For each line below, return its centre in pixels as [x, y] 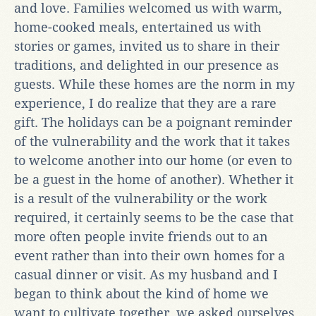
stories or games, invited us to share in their [147, 46]
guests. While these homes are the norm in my [154, 84]
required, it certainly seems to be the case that [154, 217]
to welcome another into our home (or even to [153, 160]
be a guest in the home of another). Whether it [154, 179]
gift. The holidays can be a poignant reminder [153, 122]
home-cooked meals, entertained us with [138, 27]
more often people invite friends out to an [141, 236]
